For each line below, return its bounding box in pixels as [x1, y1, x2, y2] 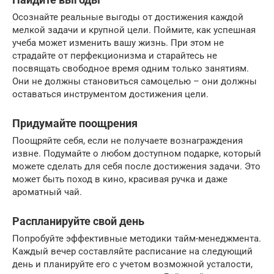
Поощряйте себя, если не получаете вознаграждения [12, 135, 243, 146]
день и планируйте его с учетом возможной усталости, [12, 258, 253, 270]
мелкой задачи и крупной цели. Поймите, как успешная [12, 24, 256, 35]
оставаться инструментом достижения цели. [12, 88, 209, 100]
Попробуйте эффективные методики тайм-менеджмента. [12, 232, 261, 244]
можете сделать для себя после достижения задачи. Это [12, 160, 261, 172]
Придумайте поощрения [12, 116, 138, 130]
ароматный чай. [12, 186, 82, 198]
